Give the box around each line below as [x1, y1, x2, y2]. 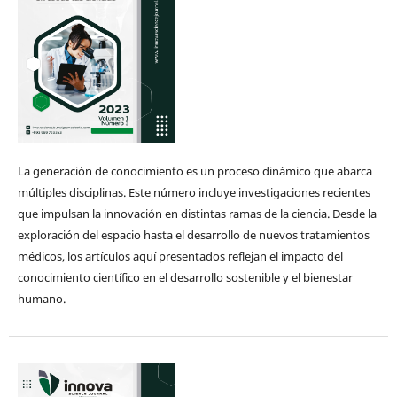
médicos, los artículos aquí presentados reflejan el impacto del [17, 248, 343, 265]
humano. [17, 291, 66, 307]
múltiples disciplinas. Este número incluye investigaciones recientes [17, 184, 370, 201]
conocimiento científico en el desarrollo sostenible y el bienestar [17, 269, 353, 286]
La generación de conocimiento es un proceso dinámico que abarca [17, 163, 372, 180]
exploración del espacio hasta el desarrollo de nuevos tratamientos [17, 227, 370, 244]
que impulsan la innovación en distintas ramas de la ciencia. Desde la [17, 206, 377, 222]
